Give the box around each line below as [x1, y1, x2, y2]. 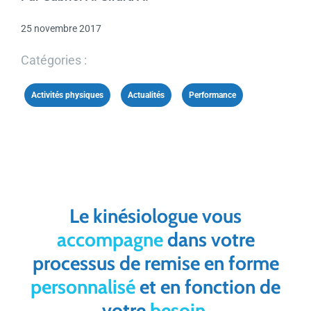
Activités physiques [31, 90, 103, 100]
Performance [188, 90, 236, 100]
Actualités [127, 90, 165, 100]
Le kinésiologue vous [69, 203, 242, 228]
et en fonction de [135, 274, 280, 299]
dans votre [162, 227, 255, 251]
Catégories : [20, 52, 87, 67]
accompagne [56, 227, 163, 251]
